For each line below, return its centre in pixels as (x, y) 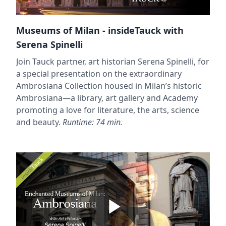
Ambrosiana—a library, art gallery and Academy (107, 98)
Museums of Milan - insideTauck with (100, 30)
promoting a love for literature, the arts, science (108, 110)
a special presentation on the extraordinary (99, 73)
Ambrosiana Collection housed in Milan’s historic (109, 86)
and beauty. (38, 122)
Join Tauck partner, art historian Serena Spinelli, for (113, 61)
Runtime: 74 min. (92, 122)
